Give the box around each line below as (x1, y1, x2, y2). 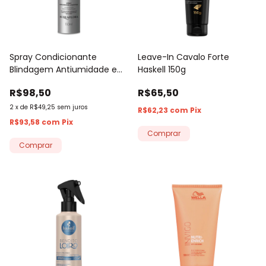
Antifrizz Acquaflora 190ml (9, 75, 116, 88)
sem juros (57, 102, 88, 112)
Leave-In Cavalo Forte (138, 50, 229, 63)
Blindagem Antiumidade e (9, 63, 117, 75)
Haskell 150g (138, 63, 186, 75)
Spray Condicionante (9, 50, 97, 63)
